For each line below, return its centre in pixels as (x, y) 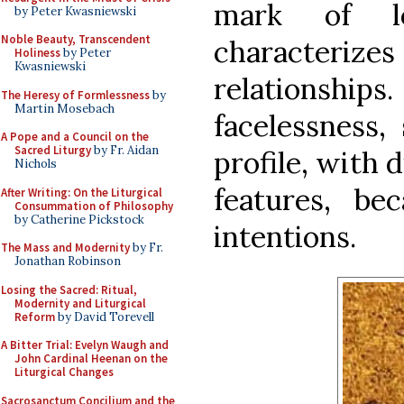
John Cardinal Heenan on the (91, 358)
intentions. (285, 236)
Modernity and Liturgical (80, 303)
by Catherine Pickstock (79, 219)
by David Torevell (105, 317)
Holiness (37, 53)
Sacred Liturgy (53, 150)
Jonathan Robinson (68, 261)
